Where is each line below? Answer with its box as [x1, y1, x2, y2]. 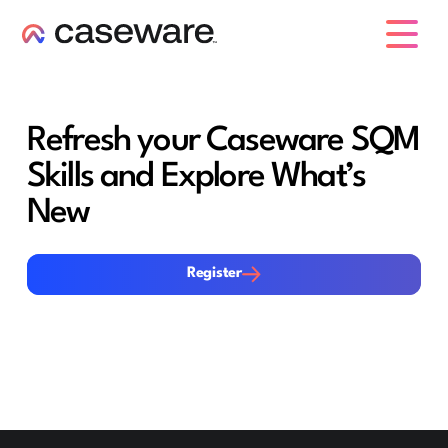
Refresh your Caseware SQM [26, 124, 420, 159]
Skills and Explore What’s [26, 160, 366, 195]
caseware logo [22, 43, 111, 57]
